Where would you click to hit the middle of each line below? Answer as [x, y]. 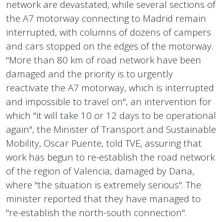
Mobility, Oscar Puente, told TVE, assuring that [104, 143]
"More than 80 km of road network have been [104, 60]
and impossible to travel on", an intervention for [109, 102]
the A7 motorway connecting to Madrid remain [106, 18]
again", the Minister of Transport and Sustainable [111, 129]
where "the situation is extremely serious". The [104, 185]
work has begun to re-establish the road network [110, 157]
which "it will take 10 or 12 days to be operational [111, 115]
